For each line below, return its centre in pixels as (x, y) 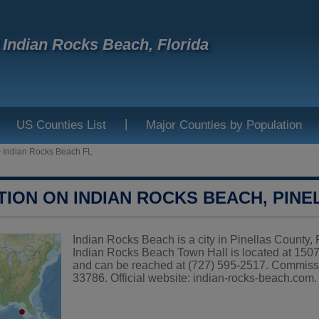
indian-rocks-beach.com (253, 278)
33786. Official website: (133, 278)
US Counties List (61, 125)
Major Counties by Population (224, 125)
